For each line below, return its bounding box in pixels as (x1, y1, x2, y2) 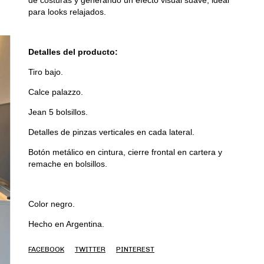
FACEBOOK (28, 245, 64, 253)
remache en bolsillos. (28, 159, 107, 169)
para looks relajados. (28, 7, 106, 16)
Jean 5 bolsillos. (28, 107, 88, 117)
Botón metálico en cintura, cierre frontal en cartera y (28, 147, 222, 157)
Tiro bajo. (28, 67, 65, 77)
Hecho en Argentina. (28, 219, 104, 229)
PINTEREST (116, 245, 154, 253)
